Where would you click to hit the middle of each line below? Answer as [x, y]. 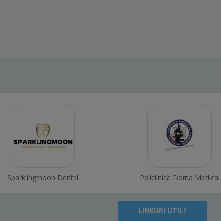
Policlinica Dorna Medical [179, 178]
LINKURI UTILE [162, 211]
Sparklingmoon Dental [43, 178]
